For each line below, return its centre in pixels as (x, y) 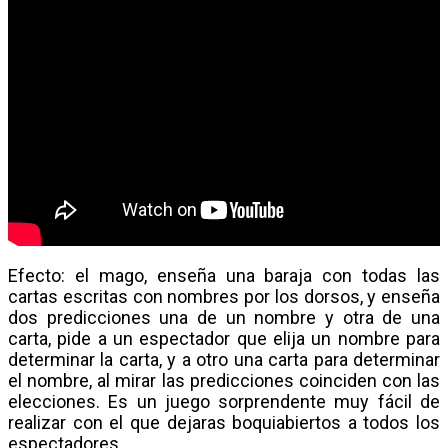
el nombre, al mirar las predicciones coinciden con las (224, 381)
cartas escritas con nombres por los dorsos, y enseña (224, 297)
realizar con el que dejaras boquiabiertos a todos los (224, 423)
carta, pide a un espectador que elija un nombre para (224, 339)
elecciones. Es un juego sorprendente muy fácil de (224, 402)
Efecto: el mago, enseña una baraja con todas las (224, 276)
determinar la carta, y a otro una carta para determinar (224, 360)
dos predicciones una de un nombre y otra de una (224, 318)
